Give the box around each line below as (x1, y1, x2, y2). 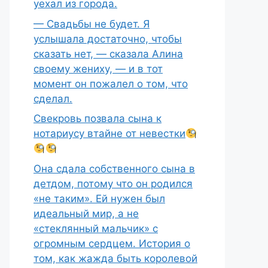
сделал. (33, 92, 72, 105)
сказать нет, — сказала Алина (33, 47, 183, 60)
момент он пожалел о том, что (33, 77, 188, 90)
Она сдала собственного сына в (33, 162, 195, 175)
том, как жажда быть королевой (33, 252, 197, 264)
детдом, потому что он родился (33, 177, 193, 190)
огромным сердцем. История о (33, 237, 190, 249)
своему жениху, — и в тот (33, 62, 163, 75)
